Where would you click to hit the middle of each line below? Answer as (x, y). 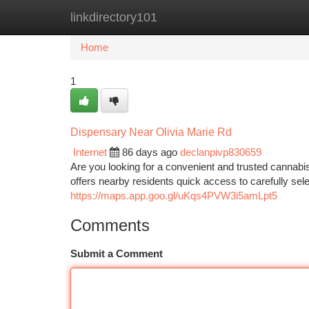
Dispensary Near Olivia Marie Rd (151, 132)
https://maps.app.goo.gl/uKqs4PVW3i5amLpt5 (174, 196)
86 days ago (150, 152)
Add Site (257, 17)
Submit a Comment (117, 253)
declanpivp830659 (221, 152)
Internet (90, 152)
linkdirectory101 (114, 17)
